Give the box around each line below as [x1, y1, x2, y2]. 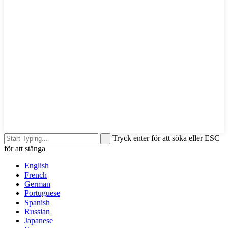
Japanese [24, 216, 53, 225]
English [24, 161, 49, 170]
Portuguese [24, 189, 60, 198]
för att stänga [4, 144, 45, 153]
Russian [24, 207, 50, 216]
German [24, 180, 50, 189]
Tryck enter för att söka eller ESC [112, 134, 220, 143]
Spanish [24, 198, 50, 207]
